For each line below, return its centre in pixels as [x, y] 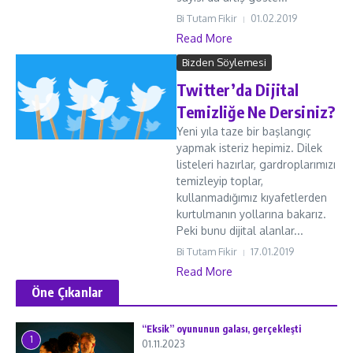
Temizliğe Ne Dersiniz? [256, 111]
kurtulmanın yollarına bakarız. [251, 214]
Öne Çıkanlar [68, 292]
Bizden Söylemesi [224, 62]
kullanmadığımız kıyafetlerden [252, 197]
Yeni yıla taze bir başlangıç [244, 131]
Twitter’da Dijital [238, 89]
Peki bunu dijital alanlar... [240, 230]
